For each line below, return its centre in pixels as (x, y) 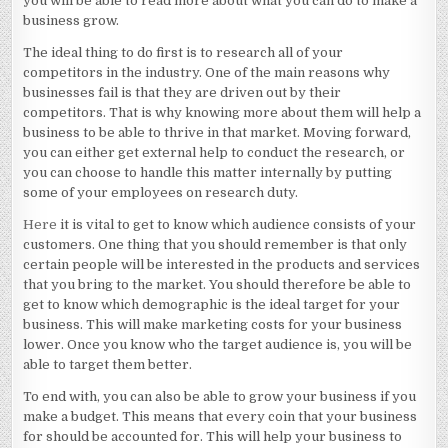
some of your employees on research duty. (161, 192)
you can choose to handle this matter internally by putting (208, 172)
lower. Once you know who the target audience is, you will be (218, 344)
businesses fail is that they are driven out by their (182, 92)
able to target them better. (108, 364)
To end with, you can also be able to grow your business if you (220, 396)
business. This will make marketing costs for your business (213, 324)
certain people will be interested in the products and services (222, 264)
